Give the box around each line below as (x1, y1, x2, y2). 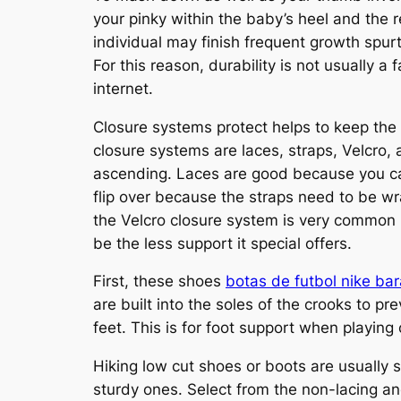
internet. (93, 79, 153, 98)
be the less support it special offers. (93, 234, 352, 252)
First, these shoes (93, 272, 226, 291)
